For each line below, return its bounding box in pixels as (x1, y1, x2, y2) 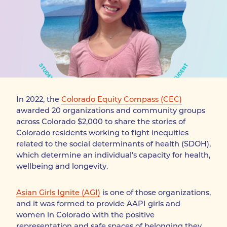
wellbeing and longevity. (16, 162, 108, 171)
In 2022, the (16, 95, 61, 104)
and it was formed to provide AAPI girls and (16, 199, 180, 208)
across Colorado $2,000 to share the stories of (16, 117, 185, 127)
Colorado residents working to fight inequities (16, 128, 188, 138)
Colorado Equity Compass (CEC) (61, 95, 182, 104)
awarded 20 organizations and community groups (16, 106, 205, 116)
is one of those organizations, (100, 187, 211, 197)
